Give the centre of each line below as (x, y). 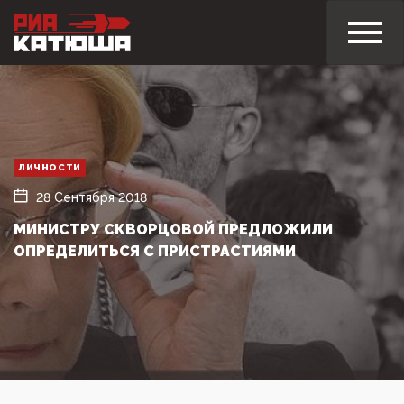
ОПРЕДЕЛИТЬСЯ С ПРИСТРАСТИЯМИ (155, 251)
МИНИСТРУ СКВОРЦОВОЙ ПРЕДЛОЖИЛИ (173, 229)
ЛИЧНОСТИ (50, 167)
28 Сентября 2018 (92, 197)
